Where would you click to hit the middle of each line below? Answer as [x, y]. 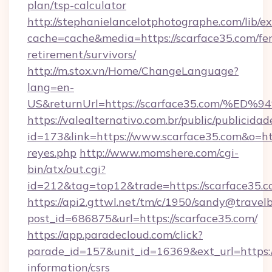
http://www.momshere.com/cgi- [159, 153]
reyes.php [52, 153]
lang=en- [51, 87]
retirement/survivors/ [82, 54]
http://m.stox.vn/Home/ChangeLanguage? [133, 71]
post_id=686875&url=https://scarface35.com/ [142, 218]
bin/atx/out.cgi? [66, 169]
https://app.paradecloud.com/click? [115, 235]
